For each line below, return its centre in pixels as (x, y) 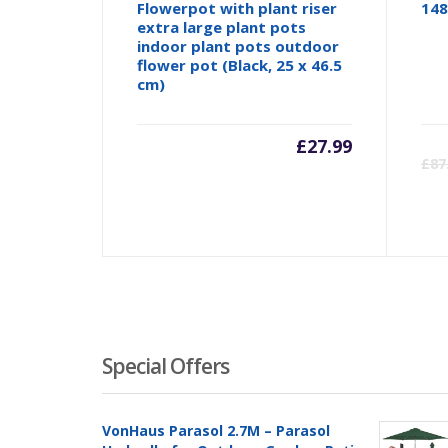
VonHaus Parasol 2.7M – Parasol (216, 431)
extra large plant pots (222, 27)
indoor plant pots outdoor (238, 46)
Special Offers (165, 366)
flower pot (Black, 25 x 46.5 (240, 65)
